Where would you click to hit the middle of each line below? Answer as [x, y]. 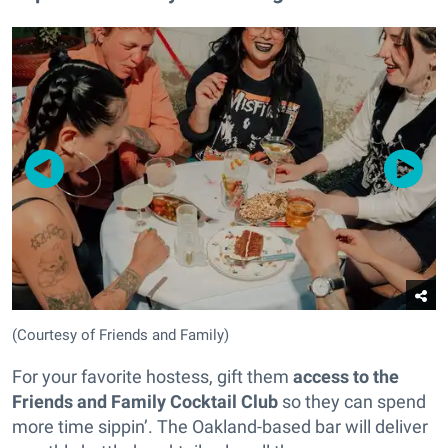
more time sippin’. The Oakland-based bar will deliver [220, 427]
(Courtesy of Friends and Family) [120, 335]
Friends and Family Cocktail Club [145, 402]
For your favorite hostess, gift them [152, 377]
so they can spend [352, 402]
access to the [346, 377]
